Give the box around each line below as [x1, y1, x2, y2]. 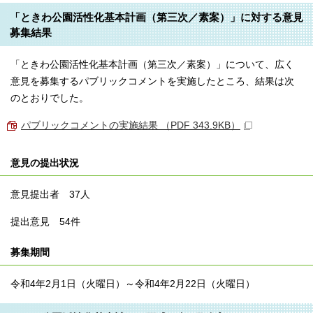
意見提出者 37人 [10, 189, 90, 200]
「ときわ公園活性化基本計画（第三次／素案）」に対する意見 [10, 10, 303, 23]
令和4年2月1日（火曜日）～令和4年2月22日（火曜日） [10, 278, 255, 289]
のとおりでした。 [10, 92, 89, 103]
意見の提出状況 [10, 157, 79, 168]
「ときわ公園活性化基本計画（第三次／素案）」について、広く [10, 59, 294, 70]
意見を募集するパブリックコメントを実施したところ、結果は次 [10, 75, 294, 87]
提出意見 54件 [10, 216, 80, 227]
